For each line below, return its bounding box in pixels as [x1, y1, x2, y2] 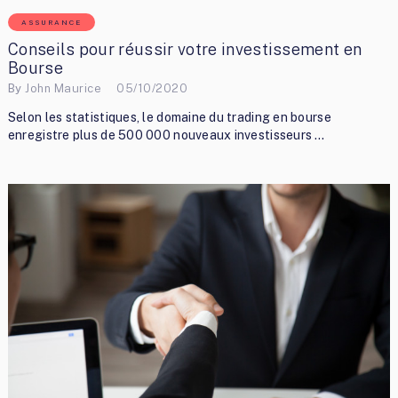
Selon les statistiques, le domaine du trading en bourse [7, 110, 331, 125]
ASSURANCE [20, 18, 82, 28]
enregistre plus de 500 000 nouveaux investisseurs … [7, 128, 325, 143]
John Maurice [25, 81, 102, 95]
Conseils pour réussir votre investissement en [7, 40, 362, 60]
